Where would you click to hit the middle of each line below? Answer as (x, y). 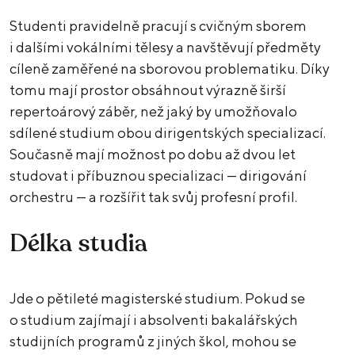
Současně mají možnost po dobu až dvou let (153, 155)
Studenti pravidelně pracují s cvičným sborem (158, 26)
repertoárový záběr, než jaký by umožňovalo (153, 112)
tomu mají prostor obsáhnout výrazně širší (148, 90)
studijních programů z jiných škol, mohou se (153, 342)
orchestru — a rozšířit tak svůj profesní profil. (155, 197)
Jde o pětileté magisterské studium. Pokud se (157, 299)
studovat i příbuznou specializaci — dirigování (158, 176)
